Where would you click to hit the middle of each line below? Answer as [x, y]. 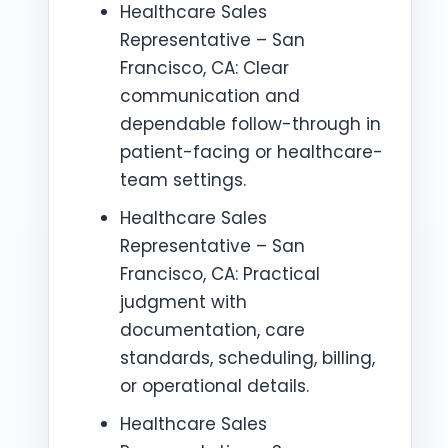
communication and [210, 96]
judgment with [183, 302]
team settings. [183, 180]
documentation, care [212, 330]
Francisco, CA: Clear [204, 68]
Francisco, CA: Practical [220, 274]
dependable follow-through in [250, 124]
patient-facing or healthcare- [251, 152]
